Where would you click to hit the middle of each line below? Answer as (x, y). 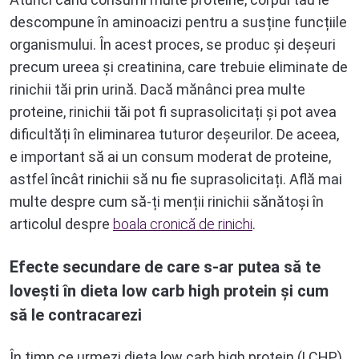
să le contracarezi (76, 315)
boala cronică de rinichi (183, 224)
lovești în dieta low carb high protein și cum (169, 290)
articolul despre (61, 224)
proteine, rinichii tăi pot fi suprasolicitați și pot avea (173, 111)
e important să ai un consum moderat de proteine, (170, 156)
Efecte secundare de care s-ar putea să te (165, 266)
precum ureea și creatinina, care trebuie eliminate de (179, 67)
